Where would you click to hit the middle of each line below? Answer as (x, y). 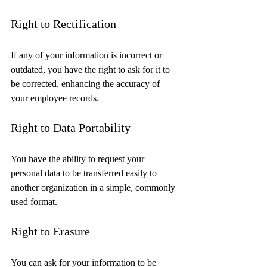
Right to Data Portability (71, 128)
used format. (34, 202)
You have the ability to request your (79, 159)
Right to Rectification (63, 24)
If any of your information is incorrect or (88, 55)
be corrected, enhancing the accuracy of (86, 84)
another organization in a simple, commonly (94, 188)
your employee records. (55, 98)
